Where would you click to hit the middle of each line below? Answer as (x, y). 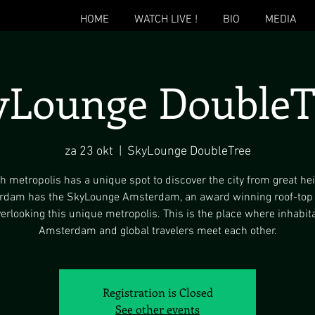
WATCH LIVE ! (166, 20)
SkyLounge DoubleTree (189, 152)
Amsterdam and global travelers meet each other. (157, 231)
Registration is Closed (157, 292)
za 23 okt (89, 152)
